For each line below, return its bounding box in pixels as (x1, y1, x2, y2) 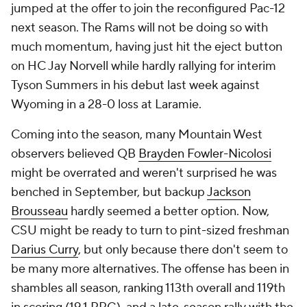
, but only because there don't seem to (78, 242, 288, 258)
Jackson (207, 184, 251, 200)
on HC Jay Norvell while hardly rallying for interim (11, 58, 276, 74)
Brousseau (11, 204, 68, 219)
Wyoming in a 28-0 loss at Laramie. (11, 97, 204, 112)
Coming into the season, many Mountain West (11, 127, 262, 143)
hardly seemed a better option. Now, (68, 204, 269, 219)
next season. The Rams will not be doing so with (11, 20, 268, 36)
